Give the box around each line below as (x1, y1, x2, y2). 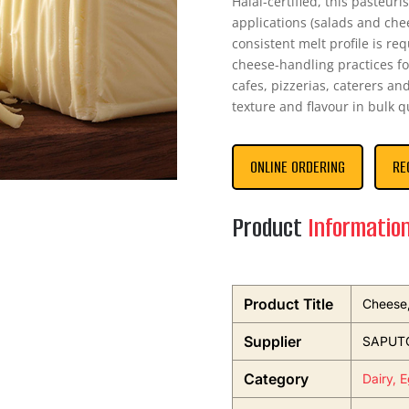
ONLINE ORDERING (249, 156, 345, 179)
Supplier (243, 332, 301, 351)
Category (243, 370, 309, 389)
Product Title (243, 295, 333, 314)
